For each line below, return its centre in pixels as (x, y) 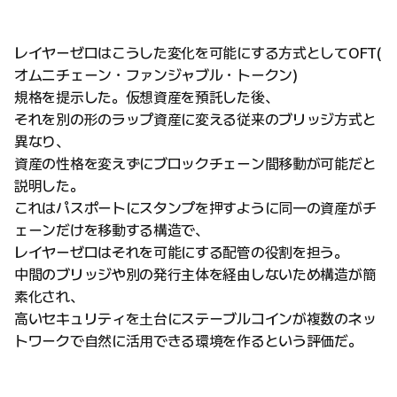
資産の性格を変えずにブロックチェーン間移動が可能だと (195, 164)
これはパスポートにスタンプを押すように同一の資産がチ (195, 209)
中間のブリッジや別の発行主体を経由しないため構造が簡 (195, 275)
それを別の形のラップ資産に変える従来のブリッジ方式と (195, 120)
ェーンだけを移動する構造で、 (112, 231)
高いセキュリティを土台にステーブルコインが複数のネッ (195, 319)
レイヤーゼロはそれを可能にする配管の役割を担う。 (181, 253)
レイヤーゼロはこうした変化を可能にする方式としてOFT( (198, 54)
